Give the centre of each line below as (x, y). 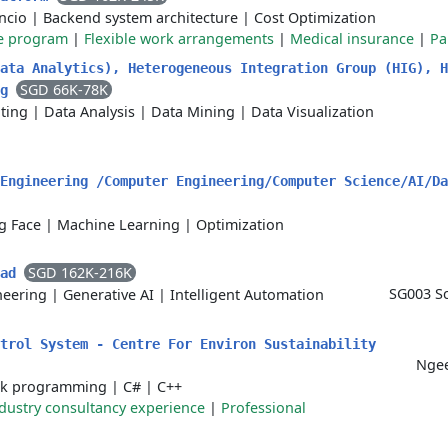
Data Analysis (89, 111)
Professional (263, 407)
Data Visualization (312, 111)
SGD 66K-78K (64, 89)
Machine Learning (118, 224)
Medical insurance (352, 38)
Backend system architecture (140, 17)
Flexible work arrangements (179, 38)
